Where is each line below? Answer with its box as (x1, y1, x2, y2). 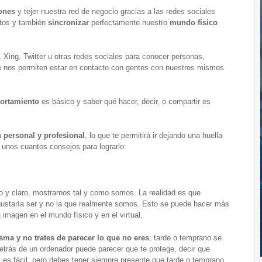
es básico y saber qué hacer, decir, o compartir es (39, 96, 211, 106)
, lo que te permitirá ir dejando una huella (85, 130, 222, 140)
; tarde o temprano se (149, 233, 222, 242)
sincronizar (48, 18, 89, 27)
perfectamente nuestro (91, 18, 167, 27)
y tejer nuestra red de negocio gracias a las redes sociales (15, 6, 215, 16)
